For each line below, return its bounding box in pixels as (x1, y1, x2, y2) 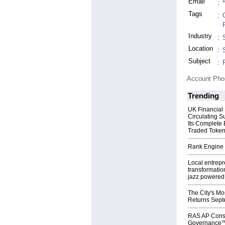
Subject (188, 57, 210, 65)
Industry (188, 32, 212, 40)
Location (188, 45, 213, 53)
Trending (188, 91, 219, 100)
